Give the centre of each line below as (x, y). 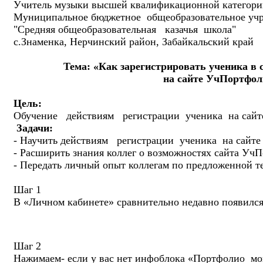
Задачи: (35, 128)
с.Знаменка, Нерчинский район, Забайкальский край (134, 41)
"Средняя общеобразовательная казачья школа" (126, 29)
